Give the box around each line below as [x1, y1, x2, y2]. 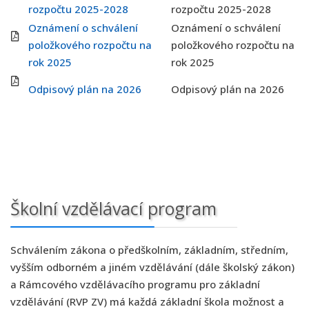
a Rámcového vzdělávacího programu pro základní [10, 277, 260, 291]
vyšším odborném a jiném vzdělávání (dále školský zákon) [10, 260, 295, 274]
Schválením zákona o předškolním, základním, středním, [10, 243, 288, 257]
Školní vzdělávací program [10, 197, 217, 220]
